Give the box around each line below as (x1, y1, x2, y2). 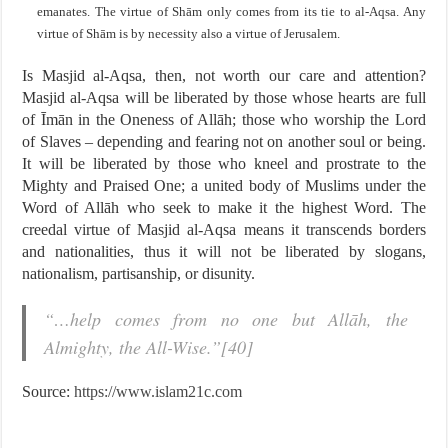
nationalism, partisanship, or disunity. (22, 265, 256, 282)
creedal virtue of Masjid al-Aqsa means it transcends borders (22, 221, 426, 238)
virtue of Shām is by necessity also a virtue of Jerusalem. (37, 26, 341, 41)
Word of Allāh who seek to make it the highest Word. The (22, 199, 426, 216)
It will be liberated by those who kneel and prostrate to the (22, 155, 426, 172)
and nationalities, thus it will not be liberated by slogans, (22, 243, 426, 260)
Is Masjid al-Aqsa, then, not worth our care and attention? (22, 67, 426, 84)
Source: (22, 383, 75, 400)
